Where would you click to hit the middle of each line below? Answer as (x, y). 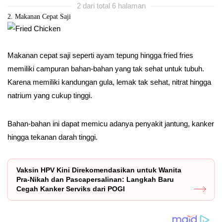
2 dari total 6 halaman (111, 5)
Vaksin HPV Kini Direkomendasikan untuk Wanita (99, 170)
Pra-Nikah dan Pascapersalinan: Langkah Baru (95, 179)
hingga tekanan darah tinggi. (53, 137)
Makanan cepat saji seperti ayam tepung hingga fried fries (100, 55)
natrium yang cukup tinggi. (50, 95)
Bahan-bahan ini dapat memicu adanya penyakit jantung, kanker (111, 123)
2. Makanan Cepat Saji (39, 16)
